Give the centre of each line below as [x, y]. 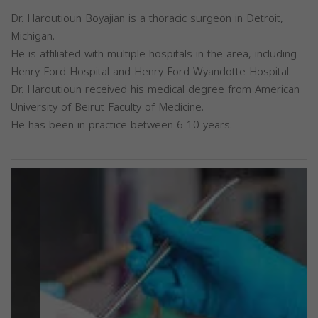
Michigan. [33, 36]
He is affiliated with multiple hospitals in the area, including [154, 54]
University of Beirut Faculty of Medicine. [107, 107]
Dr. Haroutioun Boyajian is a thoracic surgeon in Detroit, [147, 18]
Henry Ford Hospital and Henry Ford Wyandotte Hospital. [151, 72]
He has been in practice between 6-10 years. [121, 125]
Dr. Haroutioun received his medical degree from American [155, 89]
